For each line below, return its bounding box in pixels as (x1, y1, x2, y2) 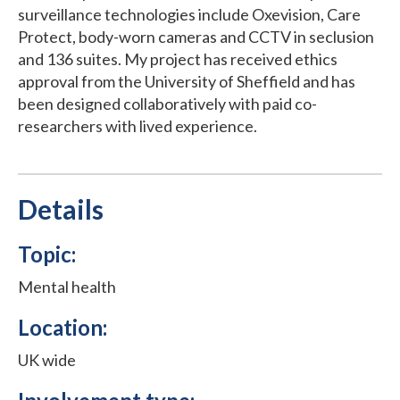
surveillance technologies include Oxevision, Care (18, 4, 361, 24)
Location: (18, 313, 107, 340)
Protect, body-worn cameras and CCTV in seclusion (18, 26, 374, 46)
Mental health (18, 276, 116, 296)
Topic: (18, 240, 76, 267)
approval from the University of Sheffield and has (18, 71, 355, 91)
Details (18, 192, 104, 225)
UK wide (18, 349, 76, 370)
